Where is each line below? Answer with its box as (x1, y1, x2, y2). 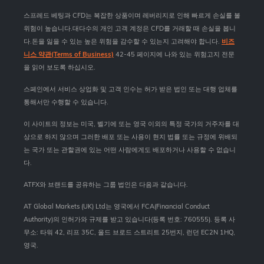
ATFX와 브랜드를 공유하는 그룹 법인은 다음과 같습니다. (24, 180, 188, 189)
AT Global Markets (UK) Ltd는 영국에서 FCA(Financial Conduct (24, 202, 210, 210)
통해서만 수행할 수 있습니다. (24, 97, 108, 106)
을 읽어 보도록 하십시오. (24, 62, 95, 71)
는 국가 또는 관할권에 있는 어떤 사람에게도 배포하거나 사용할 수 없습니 (24, 145, 236, 154)
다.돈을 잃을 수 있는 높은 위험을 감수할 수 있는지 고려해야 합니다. (24, 37, 222, 45)
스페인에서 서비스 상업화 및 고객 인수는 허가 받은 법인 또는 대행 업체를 (24, 84, 237, 93)
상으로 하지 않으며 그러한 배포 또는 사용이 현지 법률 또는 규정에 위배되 (24, 132, 237, 141)
